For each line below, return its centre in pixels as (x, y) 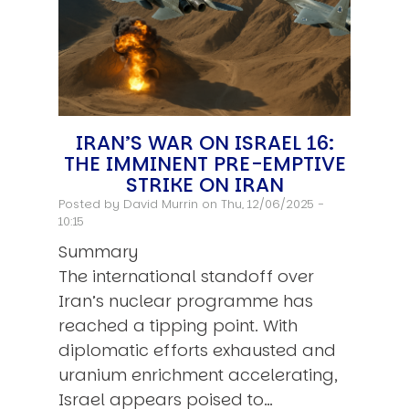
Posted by (91, 204)
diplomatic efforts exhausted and (197, 351)
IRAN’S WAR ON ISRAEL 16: (204, 143)
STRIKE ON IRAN (204, 185)
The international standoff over (186, 277)
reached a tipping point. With (178, 326)
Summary (98, 252)
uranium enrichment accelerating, (198, 375)
